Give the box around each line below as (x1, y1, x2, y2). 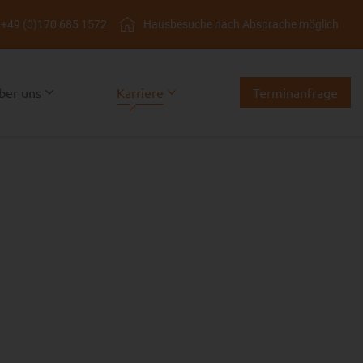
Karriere (117, 83, 164, 100)
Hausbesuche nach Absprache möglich (143, 17, 339, 31)
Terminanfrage (252, 84, 338, 100)
